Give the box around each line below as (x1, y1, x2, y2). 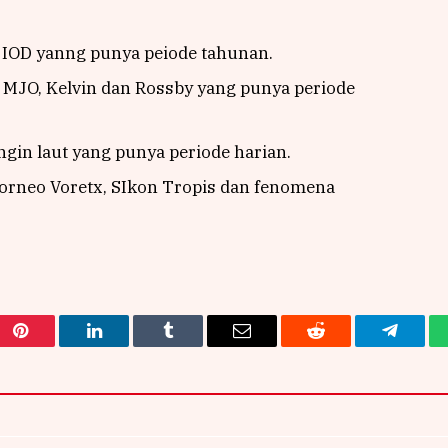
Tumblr (166, 336, 220, 355)
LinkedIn (92, 336, 159, 355)
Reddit (314, 336, 363, 355)
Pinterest (18, 336, 82, 355)
